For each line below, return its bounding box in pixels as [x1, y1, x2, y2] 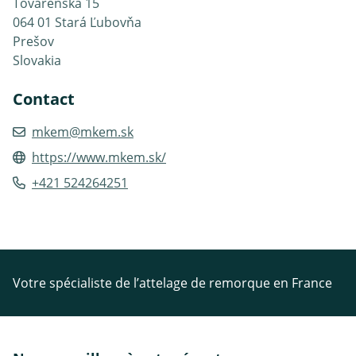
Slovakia [13, 51, 61, 69]
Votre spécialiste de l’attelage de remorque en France [13, 273, 332, 292]
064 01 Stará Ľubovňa [13, 13, 141, 31]
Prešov [13, 32, 54, 50]
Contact [13, 87, 75, 110]
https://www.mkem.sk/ [32, 148, 166, 166]
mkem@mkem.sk [32, 122, 133, 141]
